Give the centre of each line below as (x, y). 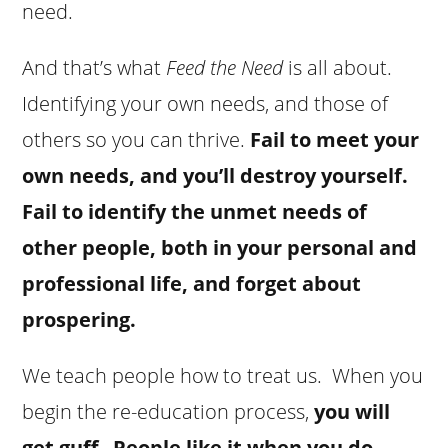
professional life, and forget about (192, 283)
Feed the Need (225, 67)
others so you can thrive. (136, 139)
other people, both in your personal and (220, 247)
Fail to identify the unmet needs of (195, 211)
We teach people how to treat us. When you (223, 375)
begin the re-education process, (168, 411)
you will (352, 411)
